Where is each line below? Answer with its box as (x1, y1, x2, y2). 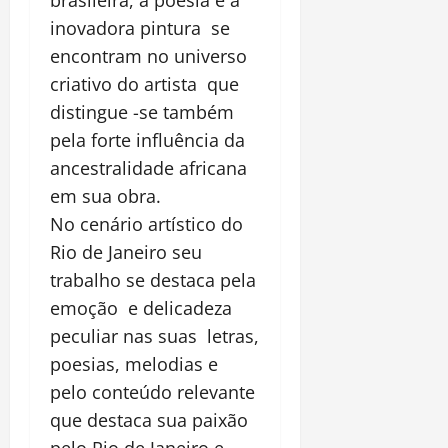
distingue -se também (50, 100, 234, 125)
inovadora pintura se (50, 16, 230, 41)
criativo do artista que (50, 72, 239, 97)
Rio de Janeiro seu (50, 240, 202, 265)
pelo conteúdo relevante (50, 380, 255, 405)
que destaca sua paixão (50, 408, 248, 433)
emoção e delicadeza (50, 296, 232, 321)
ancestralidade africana (50, 156, 247, 181)
